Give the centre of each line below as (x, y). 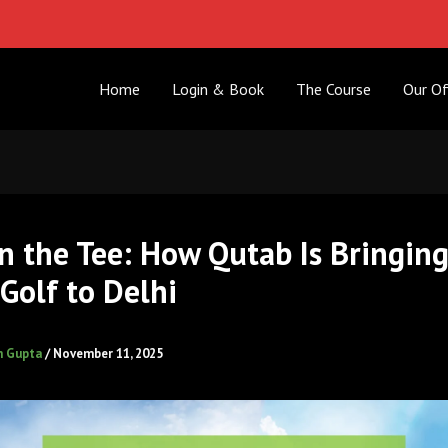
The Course (334, 89)
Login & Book (218, 89)
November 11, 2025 (108, 354)
